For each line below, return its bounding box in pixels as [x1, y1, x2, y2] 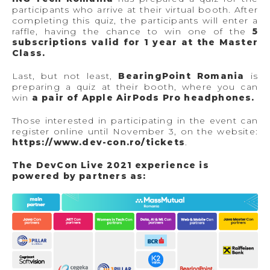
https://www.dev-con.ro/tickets [12, 136, 185, 148]
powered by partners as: [12, 170, 149, 181]
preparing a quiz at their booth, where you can [12, 81, 258, 92]
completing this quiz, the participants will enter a [12, 14, 258, 26]
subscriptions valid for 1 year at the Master [12, 36, 258, 48]
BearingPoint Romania [118, 70, 245, 81]
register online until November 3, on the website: [12, 125, 258, 137]
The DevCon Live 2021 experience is [12, 159, 209, 171]
